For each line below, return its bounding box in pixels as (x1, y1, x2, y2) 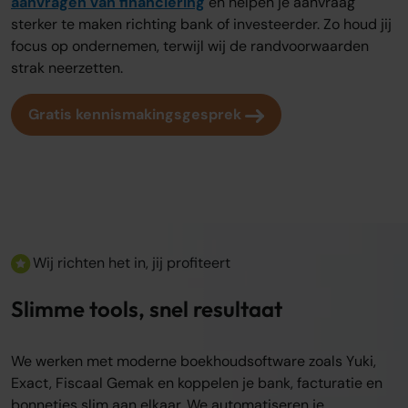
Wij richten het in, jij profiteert (33, 253, 230, 273)
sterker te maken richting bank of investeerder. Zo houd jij (11, 15, 392, 35)
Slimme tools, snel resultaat (11, 295, 282, 323)
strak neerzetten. (11, 58, 123, 78)
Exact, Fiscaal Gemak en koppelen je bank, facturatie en (11, 373, 382, 393)
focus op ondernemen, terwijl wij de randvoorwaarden (11, 36, 369, 56)
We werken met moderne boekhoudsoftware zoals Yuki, (11, 352, 376, 372)
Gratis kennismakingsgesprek (28, 105, 245, 125)
